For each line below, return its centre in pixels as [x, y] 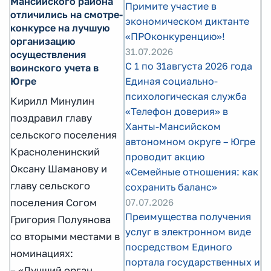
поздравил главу [51, 118]
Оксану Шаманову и [59, 169]
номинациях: [42, 254]
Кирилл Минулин [52, 101]
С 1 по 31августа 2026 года [189, 66]
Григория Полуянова [60, 220]
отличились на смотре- [67, 15]
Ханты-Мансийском [173, 126]
